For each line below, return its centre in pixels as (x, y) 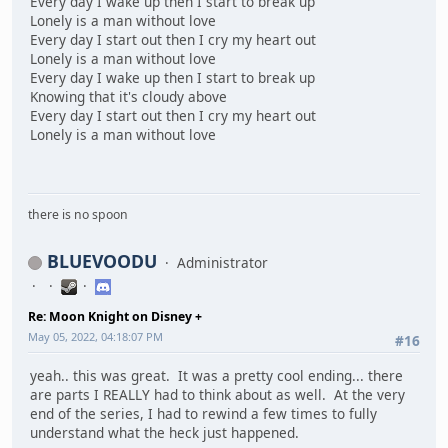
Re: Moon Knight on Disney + (115, 316)
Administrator (222, 262)
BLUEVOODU (102, 260)
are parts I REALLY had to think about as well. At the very (217, 395)
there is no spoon (78, 214)
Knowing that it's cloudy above (128, 97)
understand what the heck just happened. (164, 433)
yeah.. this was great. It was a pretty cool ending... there (216, 376)
